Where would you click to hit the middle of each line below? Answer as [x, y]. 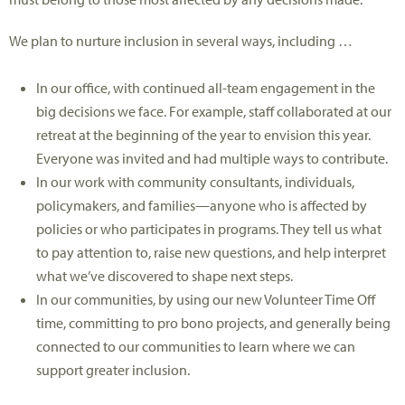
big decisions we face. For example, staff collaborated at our [214, 111]
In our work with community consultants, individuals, [195, 181]
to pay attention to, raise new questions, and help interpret [211, 252]
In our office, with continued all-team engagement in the [206, 87]
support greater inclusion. [113, 369]
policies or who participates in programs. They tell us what [209, 228]
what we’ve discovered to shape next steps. [165, 275]
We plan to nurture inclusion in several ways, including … [181, 40]
